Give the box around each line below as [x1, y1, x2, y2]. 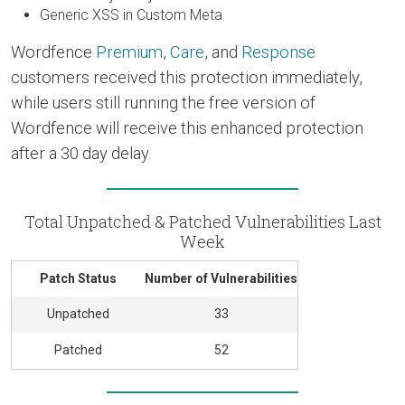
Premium [96, 42, 163, 62]
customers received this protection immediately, [11, 68, 363, 88]
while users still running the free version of [11, 93, 316, 113]
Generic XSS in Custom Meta [40, 6, 222, 24]
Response [241, 42, 316, 62]
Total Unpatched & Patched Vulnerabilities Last [24, 211, 381, 233]
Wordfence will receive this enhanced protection [11, 118, 363, 138]
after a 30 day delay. [11, 144, 151, 164]
